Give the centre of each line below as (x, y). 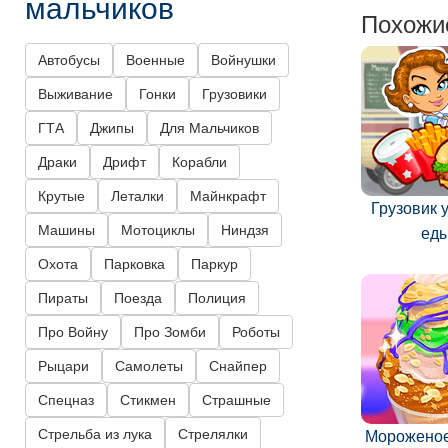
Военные (155, 60)
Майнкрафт (228, 196)
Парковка (134, 264)
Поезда (138, 298)
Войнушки (243, 60)
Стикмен (148, 400)
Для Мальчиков (209, 128)
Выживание (75, 94)
